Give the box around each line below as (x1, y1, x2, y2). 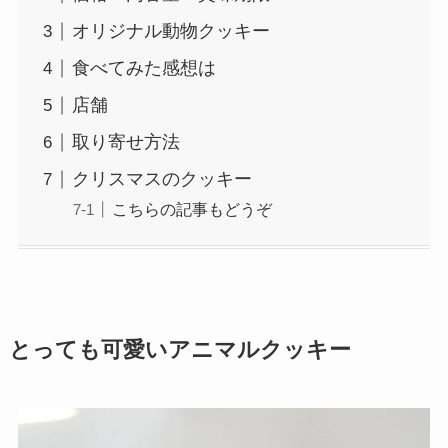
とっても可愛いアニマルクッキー (8, 337, 351, 362)
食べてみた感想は (71, 58, 216, 79)
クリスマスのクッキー (71, 169, 252, 190)
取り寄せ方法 (71, 132, 180, 153)
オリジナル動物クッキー (71, 21, 270, 42)
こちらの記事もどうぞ (111, 200, 272, 219)
